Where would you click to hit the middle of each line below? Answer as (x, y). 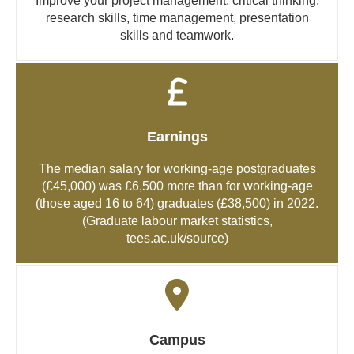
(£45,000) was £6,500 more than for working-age (177, 186)
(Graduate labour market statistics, (177, 220)
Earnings (177, 136)
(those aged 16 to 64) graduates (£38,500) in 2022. (177, 203)
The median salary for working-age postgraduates (177, 168)
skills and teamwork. (177, 35)
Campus (177, 339)
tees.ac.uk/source (175, 238)
